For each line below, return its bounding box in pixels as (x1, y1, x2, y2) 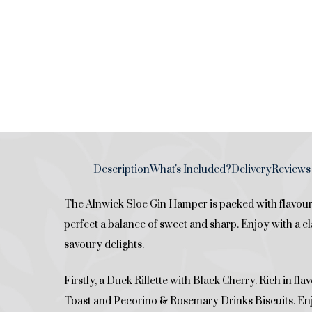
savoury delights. (64, 238, 144, 252)
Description (93, 163, 150, 177)
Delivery (231, 163, 272, 177)
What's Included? (150, 163, 231, 177)
